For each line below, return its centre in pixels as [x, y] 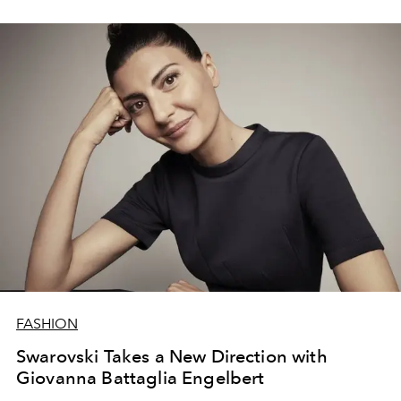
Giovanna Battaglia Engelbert [141, 378]
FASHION [47, 324]
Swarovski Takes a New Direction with [172, 357]
